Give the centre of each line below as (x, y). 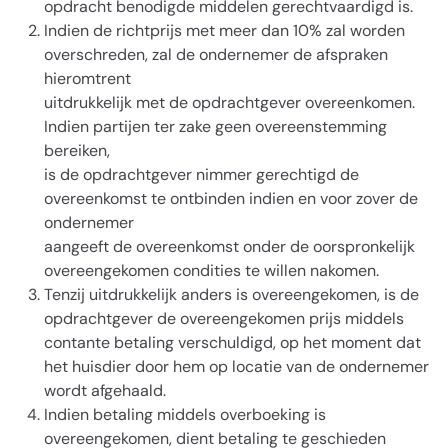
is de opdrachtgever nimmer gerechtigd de (201, 174)
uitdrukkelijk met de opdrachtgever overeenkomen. (229, 102)
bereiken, (77, 150)
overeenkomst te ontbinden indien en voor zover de (231, 198)
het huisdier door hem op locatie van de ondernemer (236, 366)
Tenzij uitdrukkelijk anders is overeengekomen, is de (231, 294)
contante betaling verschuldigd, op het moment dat (232, 342)
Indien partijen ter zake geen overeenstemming (215, 126)
